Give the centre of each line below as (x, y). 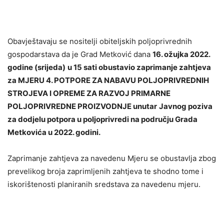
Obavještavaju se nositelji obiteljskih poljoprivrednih (100, 41)
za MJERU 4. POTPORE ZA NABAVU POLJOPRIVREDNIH (108, 80)
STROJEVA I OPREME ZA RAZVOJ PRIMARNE (89, 93)
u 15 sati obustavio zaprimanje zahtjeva (139, 67)
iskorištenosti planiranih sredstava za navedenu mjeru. (105, 184)
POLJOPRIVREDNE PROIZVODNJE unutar (82, 106)
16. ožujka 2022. (181, 54)
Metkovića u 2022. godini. (55, 132)
